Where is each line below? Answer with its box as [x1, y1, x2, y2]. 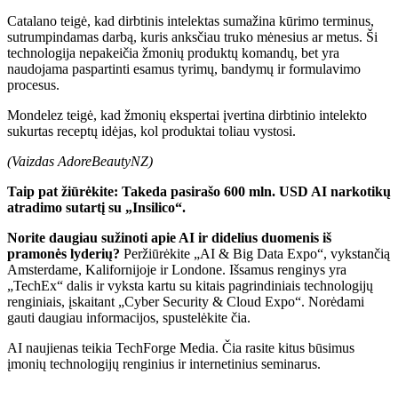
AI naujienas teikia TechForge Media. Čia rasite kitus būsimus [7, 339, 354, 355]
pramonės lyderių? [7, 245, 120, 261]
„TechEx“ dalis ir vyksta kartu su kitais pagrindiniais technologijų [7, 277, 373, 293]
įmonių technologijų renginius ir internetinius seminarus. [7, 355, 321, 371]
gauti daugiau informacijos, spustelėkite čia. [7, 309, 251, 325]
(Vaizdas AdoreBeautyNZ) [7, 153, 153, 169]
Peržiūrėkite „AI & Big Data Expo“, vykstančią [120, 245, 390, 261]
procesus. [7, 76, 60, 92]
